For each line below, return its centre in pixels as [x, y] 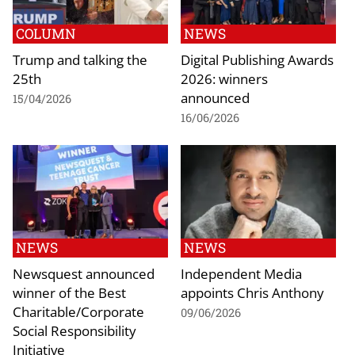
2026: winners [224, 79]
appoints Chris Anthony [252, 292]
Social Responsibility [74, 330]
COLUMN [46, 34]
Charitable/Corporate [78, 311]
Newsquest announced [84, 273]
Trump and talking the [80, 60]
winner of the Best [69, 292]
